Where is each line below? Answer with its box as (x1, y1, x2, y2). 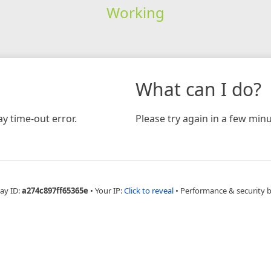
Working (106, 2, 165, 22)
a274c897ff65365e (22, 184, 88, 196)
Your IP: (95, 184, 124, 196)
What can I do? (135, 76, 261, 102)
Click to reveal (124, 184, 174, 196)
